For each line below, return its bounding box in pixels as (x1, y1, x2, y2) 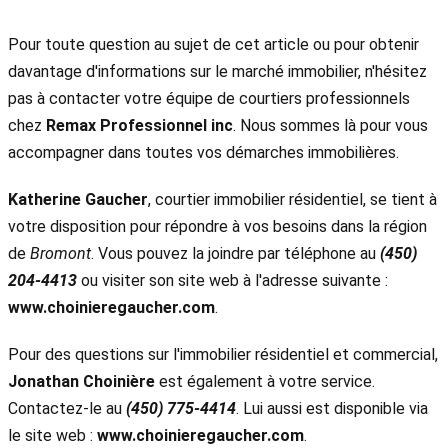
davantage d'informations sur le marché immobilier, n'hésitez (8, 61, 427, 81)
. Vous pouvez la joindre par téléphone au (91, 243, 380, 263)
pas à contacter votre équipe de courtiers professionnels (8, 88, 410, 108)
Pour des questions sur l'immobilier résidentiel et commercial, (8, 344, 438, 364)
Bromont (30, 243, 91, 263)
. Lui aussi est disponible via (236, 398, 428, 418)
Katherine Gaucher (8, 189, 148, 209)
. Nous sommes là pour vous (233, 115, 428, 135)
